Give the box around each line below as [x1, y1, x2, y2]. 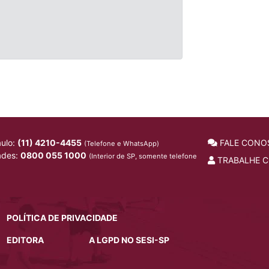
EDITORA [6, 234, 44, 245]
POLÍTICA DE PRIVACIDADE [6, 212, 118, 223]
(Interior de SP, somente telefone [89, 151, 197, 160]
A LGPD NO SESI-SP [88, 234, 169, 245]
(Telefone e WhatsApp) [84, 139, 159, 148]
